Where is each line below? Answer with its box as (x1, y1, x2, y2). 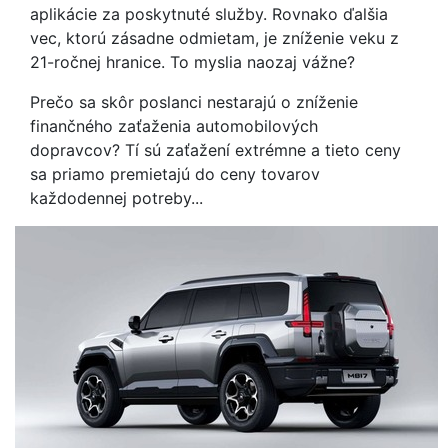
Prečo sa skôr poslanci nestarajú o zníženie (30, 92, 358, 112)
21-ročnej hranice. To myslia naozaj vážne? (30, 52, 355, 72)
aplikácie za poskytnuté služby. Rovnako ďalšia (30, 4, 388, 24)
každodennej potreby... (30, 188, 203, 208)
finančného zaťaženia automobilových (30, 116, 318, 136)
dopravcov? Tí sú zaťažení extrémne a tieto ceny (30, 140, 401, 160)
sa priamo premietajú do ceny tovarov (30, 164, 320, 184)
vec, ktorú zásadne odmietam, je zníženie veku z (30, 28, 399, 48)
